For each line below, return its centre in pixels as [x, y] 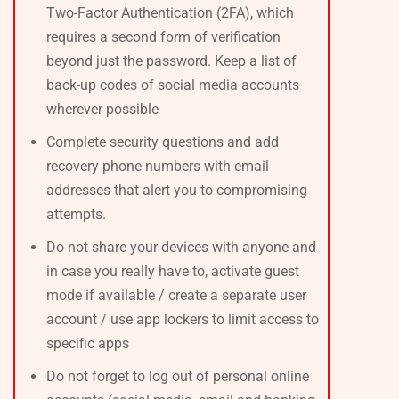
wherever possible [102, 109]
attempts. [76, 214]
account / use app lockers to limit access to [183, 319]
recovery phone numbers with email [158, 166]
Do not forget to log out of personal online [178, 376]
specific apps [88, 343]
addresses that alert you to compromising [177, 190]
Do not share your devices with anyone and [181, 247]
